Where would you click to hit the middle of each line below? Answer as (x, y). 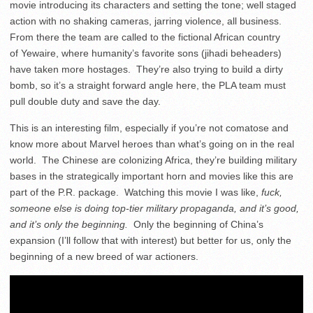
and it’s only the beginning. (72, 224)
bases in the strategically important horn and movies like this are (152, 176)
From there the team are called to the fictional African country (145, 37)
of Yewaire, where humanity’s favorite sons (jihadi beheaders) (146, 53)
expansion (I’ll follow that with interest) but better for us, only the (151, 240)
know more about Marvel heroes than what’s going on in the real (152, 144)
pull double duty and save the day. (85, 101)
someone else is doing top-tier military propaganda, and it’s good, (154, 208)
